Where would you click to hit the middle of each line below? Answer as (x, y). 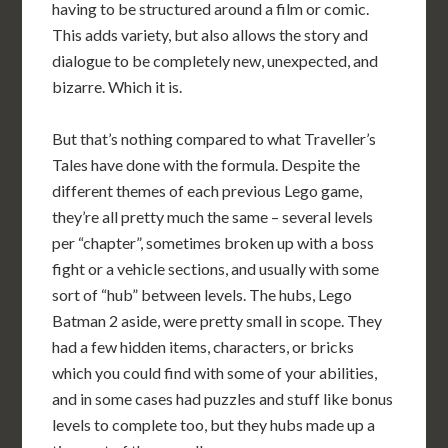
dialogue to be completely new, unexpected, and (215, 60)
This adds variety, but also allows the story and (210, 34)
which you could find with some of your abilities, (215, 372)
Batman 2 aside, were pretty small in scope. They (217, 320)
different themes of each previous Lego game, (207, 190)
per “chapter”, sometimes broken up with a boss (213, 242)
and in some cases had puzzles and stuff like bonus (223, 398)
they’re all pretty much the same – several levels (213, 216)
